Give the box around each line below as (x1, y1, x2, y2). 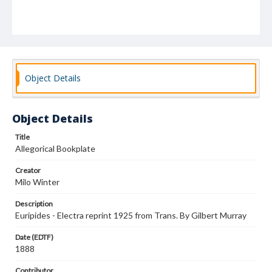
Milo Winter (15, 177, 59, 187)
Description (15, 199, 53, 208)
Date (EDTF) (15, 233, 53, 242)
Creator (15, 166, 41, 175)
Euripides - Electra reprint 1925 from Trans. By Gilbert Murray (15, 210, 246, 220)
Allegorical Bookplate (15, 143, 95, 154)
